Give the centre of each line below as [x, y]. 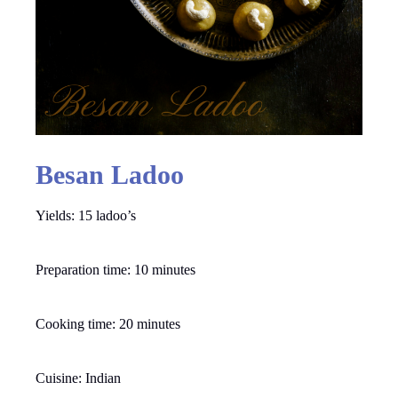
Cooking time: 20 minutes [108, 323]
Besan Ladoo [110, 174]
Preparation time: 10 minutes [115, 269]
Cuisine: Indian [78, 378]
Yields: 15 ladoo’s [86, 215]
